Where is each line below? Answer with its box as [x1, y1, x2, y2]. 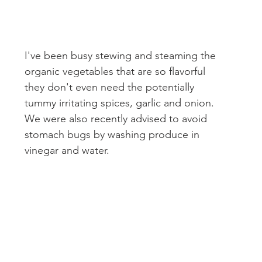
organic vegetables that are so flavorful [25, 64, 208, 78]
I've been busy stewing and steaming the [25, 49, 219, 62]
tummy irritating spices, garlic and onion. [25, 96, 217, 109]
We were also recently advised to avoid [25, 112, 210, 125]
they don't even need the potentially [25, 80, 197, 94]
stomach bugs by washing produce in [25, 127, 202, 141]
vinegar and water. [25, 143, 109, 157]
